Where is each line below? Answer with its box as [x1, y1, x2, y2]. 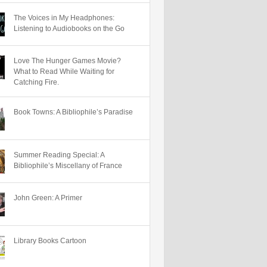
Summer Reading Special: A [14, 151, 104, 159]
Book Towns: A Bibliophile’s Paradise [14, 108, 133, 116]
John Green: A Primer [14, 194, 82, 202]
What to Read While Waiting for [14, 67, 114, 76]
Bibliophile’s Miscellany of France [14, 162, 122, 170]
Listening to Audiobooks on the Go [14, 24, 125, 33]
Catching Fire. [14, 78, 59, 86]
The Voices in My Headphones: [14, 14, 114, 22]
